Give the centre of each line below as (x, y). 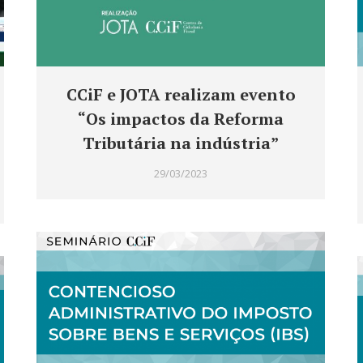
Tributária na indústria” (181, 143)
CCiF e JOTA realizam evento (181, 95)
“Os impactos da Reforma (181, 119)
